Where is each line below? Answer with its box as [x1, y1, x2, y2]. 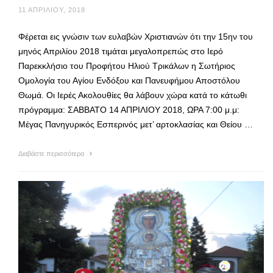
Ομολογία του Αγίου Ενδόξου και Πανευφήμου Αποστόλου [18, 75, 240, 85]
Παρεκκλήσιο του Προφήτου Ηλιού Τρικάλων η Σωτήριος [18, 60, 235, 71]
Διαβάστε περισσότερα [18, 149, 86, 157]
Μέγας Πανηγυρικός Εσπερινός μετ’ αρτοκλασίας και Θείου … [18, 119, 253, 129]
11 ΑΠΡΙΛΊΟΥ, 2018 [18, 5, 85, 13]
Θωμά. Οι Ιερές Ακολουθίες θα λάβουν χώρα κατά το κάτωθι [18, 90, 247, 100]
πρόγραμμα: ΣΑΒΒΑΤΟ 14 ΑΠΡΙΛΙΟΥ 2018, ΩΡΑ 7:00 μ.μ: [18, 104, 239, 115]
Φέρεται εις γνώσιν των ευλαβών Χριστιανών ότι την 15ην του [18, 31, 253, 41]
